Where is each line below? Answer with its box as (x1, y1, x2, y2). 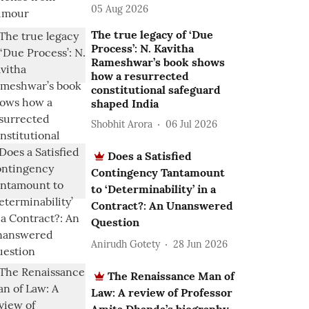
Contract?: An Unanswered (91, 199, 234, 212)
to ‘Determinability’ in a (91, 182, 217, 196)
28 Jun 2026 (173, 237, 228, 250)
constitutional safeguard (91, 83, 221, 97)
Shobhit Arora (91, 117, 153, 130)
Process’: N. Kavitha (91, 41, 195, 55)
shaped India (91, 97, 159, 110)
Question (91, 215, 140, 229)
